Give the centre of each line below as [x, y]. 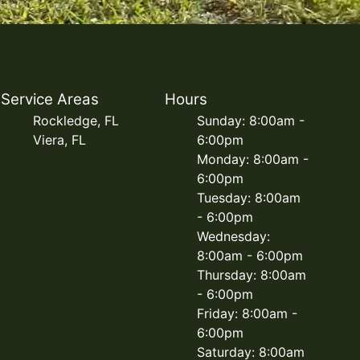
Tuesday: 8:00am [248, 198]
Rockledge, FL [76, 121]
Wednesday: [233, 236]
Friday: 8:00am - [247, 313]
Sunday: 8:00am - [250, 121]
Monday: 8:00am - [252, 159]
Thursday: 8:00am [251, 275]
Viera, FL [60, 140]
